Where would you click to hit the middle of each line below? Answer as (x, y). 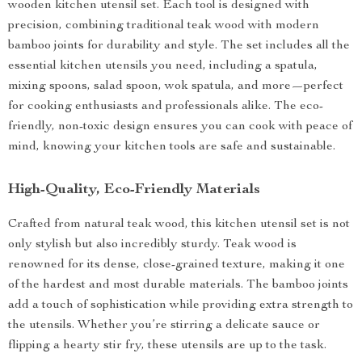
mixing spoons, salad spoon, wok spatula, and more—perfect (176, 86)
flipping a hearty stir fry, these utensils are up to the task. (167, 346)
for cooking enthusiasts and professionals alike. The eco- (166, 107)
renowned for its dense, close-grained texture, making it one (177, 265)
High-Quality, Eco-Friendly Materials (134, 190)
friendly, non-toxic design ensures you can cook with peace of (180, 127)
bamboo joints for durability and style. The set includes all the (179, 46)
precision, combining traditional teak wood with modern (164, 26)
